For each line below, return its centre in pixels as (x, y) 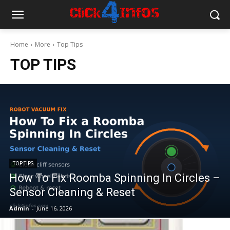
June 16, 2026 (54, 208)
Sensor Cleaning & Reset (72, 192)
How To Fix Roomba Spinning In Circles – (115, 178)
